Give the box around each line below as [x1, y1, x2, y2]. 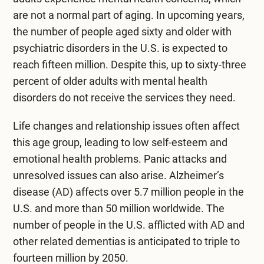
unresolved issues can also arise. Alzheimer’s [12, 169, 224, 181]
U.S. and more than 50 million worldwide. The [12, 202, 225, 214]
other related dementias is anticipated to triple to [12, 235, 240, 247]
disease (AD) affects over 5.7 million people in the [12, 185, 244, 198]
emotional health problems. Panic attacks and [12, 152, 227, 165]
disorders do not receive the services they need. [12, 91, 236, 104]
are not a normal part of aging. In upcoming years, [12, 8, 245, 21]
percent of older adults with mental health [12, 74, 207, 87]
